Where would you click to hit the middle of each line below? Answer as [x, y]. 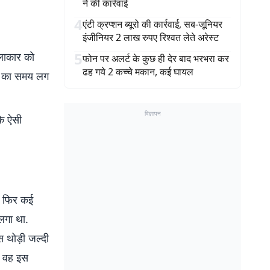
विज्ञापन [152, 113]
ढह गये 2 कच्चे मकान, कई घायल [138, 72]
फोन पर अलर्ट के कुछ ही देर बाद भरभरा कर [156, 58]
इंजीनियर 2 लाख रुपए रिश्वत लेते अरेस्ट [151, 37]
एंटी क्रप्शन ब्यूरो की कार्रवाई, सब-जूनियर [152, 24]
